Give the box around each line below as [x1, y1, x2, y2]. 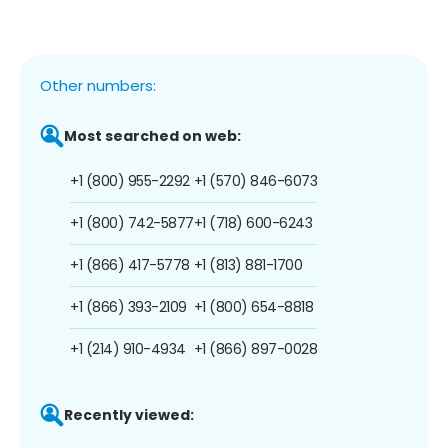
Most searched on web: [64, 125, 241, 146]
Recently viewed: [64, 404, 194, 425]
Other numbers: [40, 74, 156, 96]
